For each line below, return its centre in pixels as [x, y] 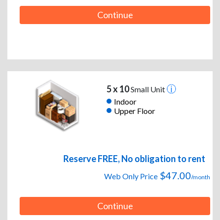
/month [201, 177]
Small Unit [148, 89]
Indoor [125, 101]
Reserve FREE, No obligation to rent [134, 159]
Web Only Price [131, 176]
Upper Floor [134, 110]
